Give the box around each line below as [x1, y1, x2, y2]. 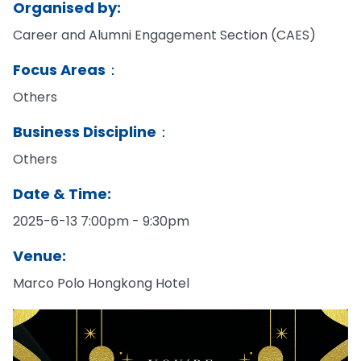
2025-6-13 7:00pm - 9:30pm [13, 212, 189, 230]
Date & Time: [13, 184, 111, 204]
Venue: [13, 246, 66, 266]
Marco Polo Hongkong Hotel [13, 274, 189, 293]
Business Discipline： [13, 122, 171, 142]
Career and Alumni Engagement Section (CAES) [13, 26, 316, 44]
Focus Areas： [13, 60, 120, 80]
